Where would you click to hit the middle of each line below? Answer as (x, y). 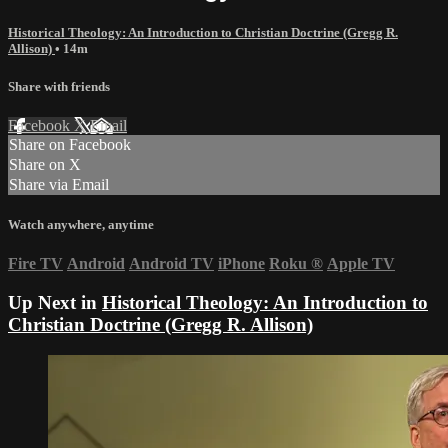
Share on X (45, 165)
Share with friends (59, 86)
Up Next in (55, 303)
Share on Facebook (70, 145)
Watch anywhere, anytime (81, 225)
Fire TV (35, 264)
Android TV (171, 264)
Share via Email (59, 185)
